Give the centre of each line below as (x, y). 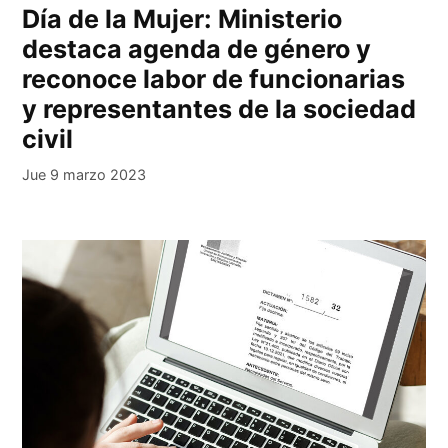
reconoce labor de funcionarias (214, 79)
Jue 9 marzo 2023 (84, 175)
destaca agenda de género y (197, 49)
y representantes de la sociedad (219, 109)
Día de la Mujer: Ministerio (182, 19)
